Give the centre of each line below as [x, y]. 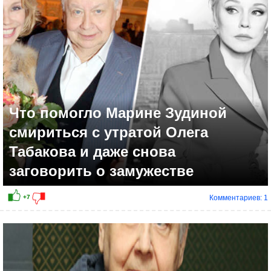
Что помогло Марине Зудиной [118, 113]
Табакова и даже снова [92, 152]
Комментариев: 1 [239, 198]
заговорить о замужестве [101, 171]
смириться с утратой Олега [109, 132]
